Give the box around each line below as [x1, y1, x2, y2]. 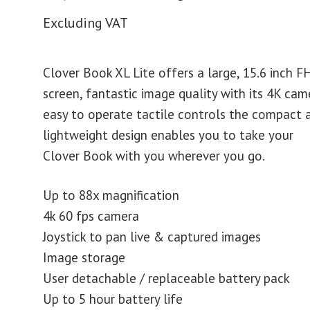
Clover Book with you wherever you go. [43, 147, 266, 165]
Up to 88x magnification [43, 187, 180, 204]
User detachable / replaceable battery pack [43, 270, 291, 287]
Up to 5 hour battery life [43, 291, 183, 308]
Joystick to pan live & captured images [43, 228, 262, 246]
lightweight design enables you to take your [43, 127, 294, 144]
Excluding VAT [43, 13, 129, 33]
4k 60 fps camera [43, 208, 140, 225]
